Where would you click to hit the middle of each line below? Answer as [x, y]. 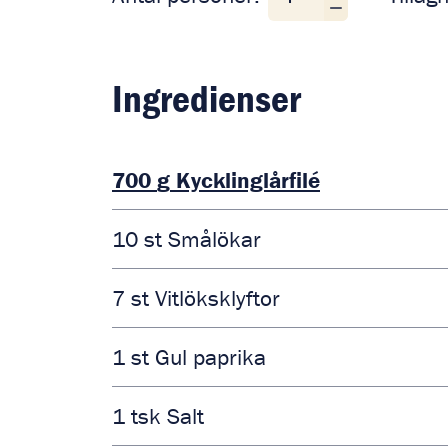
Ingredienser [206, 98]
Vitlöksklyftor [217, 298]
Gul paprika [210, 357]
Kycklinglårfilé [248, 180]
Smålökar [214, 239]
